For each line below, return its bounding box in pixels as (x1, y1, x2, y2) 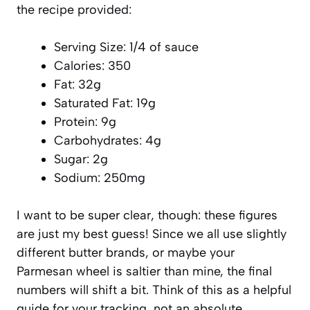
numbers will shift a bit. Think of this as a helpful (17, 282, 291, 298)
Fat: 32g (54, 76, 101, 92)
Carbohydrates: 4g (54, 132, 161, 148)
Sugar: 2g (54, 151, 108, 167)
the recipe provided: (17, 1, 131, 17)
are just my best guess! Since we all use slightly (17, 226, 286, 241)
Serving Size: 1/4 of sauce (54, 39, 199, 55)
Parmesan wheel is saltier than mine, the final (17, 263, 272, 279)
